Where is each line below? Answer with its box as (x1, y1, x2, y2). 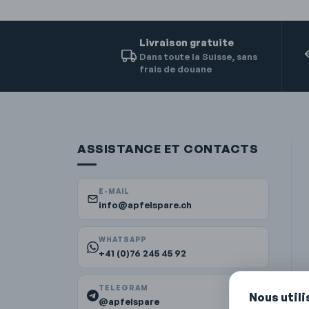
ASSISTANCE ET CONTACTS (77, 141, 259, 156)
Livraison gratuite (139, 36, 234, 48)
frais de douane (139, 63, 212, 74)
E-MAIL (99, 186, 130, 195)
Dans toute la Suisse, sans (139, 50, 257, 62)
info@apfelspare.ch (99, 198, 192, 210)
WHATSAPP (99, 235, 146, 243)
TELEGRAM (99, 283, 148, 292)
